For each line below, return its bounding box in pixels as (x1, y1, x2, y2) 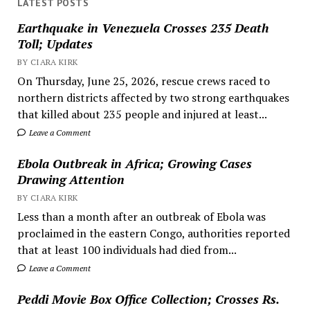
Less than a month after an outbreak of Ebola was (17, 208, 266, 224)
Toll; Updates (17, 35, 93, 52)
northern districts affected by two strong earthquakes (17, 89, 289, 105)
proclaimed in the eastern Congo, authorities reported (17, 225, 290, 241)
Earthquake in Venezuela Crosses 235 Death (17, 19, 268, 36)
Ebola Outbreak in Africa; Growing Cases (17, 154, 252, 172)
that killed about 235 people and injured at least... (17, 106, 267, 122)
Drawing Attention (17, 170, 125, 188)
